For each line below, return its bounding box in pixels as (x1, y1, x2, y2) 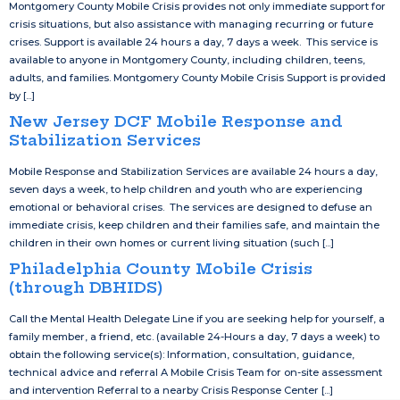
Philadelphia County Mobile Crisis (9, 259, 312, 279)
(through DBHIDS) (9, 278, 162, 297)
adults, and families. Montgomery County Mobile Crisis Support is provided (9, 71, 386, 85)
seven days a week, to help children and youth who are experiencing (9, 183, 362, 196)
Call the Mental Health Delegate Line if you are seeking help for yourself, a (9, 312, 385, 326)
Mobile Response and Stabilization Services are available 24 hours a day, (9, 165, 378, 179)
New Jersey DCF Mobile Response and (9, 112, 343, 131)
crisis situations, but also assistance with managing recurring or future (9, 18, 373, 31)
